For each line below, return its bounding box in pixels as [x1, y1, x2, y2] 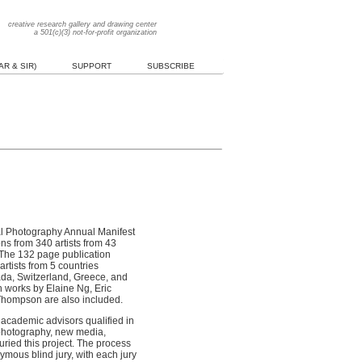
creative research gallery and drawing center [8, 20, 157, 28]
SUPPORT [71, 61, 112, 70]
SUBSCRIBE [146, 61, 195, 70]
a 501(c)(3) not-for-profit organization [34, 28, 157, 36]
